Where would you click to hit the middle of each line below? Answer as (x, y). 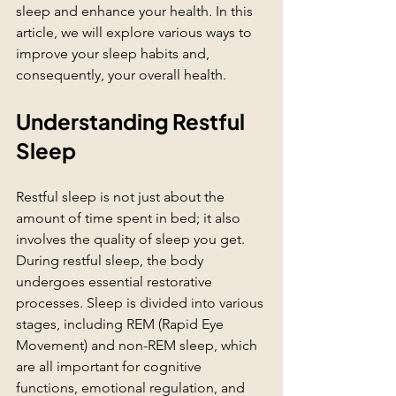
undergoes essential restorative (116, 282)
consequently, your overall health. (121, 75)
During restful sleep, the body (111, 260)
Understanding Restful (132, 121)
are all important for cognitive (110, 366)
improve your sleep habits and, (114, 53)
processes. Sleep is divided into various (141, 303)
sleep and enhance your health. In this (136, 11)
